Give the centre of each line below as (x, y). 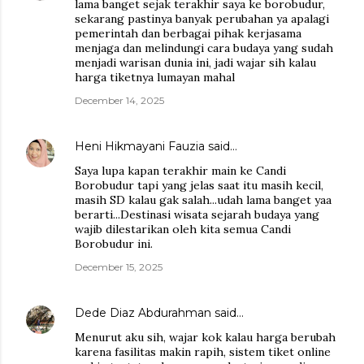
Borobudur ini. (114, 243)
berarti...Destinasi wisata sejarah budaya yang (197, 214)
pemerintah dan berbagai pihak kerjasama (188, 33)
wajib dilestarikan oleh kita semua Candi (183, 229)
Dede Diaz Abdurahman (143, 312)
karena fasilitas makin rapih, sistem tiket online (203, 351)
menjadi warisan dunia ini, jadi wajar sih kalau (195, 62)
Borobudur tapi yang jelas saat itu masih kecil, (199, 185)
